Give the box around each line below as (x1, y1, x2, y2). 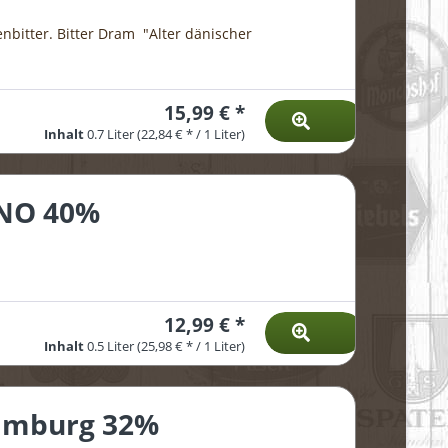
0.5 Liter (86, 337, 137, 355)
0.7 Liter (86, 126, 137, 144)
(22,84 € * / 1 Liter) (136, 126, 245, 144)
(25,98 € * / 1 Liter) (136, 337, 245, 355)
